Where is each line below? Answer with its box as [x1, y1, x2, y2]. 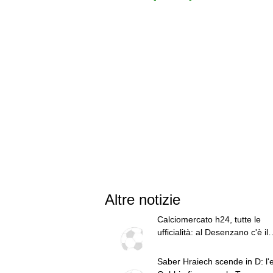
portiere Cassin [157, 239, 216, 250]
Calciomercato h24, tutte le [157, 214, 261, 224]
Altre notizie [105, 191, 180, 208]
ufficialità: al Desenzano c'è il [157, 227, 268, 237]
